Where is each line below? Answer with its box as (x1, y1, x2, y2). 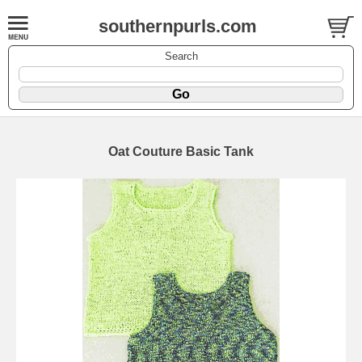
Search (164, 49, 198, 62)
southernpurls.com (98, 16, 257, 36)
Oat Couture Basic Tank (108, 144, 254, 158)
